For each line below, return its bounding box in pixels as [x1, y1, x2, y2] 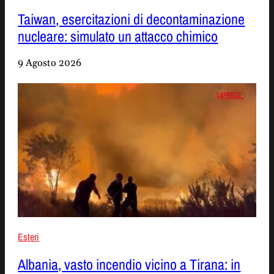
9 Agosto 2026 [18, 57, 82, 70]
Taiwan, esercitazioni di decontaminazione [18, 9, 245, 29]
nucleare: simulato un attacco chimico [18, 26, 218, 46]
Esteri [18, 229, 40, 243]
